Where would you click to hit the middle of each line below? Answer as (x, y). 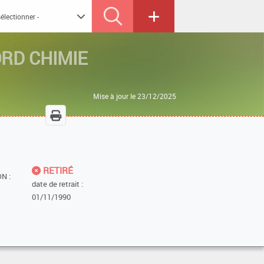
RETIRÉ (57, 170)
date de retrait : (57, 184)
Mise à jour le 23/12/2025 (135, 96)
